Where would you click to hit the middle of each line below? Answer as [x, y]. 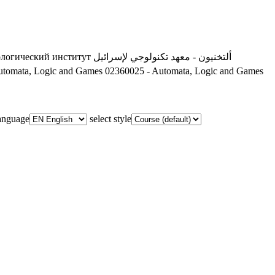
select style [110, 119]
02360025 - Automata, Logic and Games [184, 71]
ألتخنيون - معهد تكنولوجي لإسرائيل [162, 57]
